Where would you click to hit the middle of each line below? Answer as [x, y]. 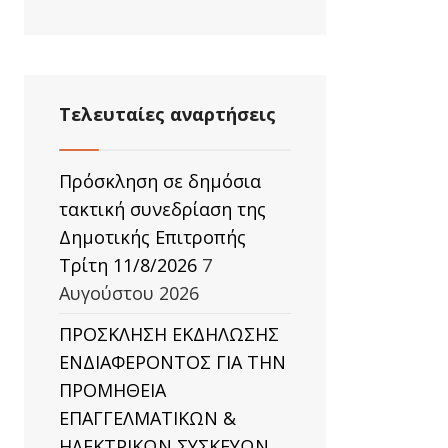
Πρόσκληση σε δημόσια [160, 181]
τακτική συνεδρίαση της [162, 209]
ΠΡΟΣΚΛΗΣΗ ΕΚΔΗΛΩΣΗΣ [169, 334]
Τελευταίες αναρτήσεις [167, 114]
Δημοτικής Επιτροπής [152, 237]
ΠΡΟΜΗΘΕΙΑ [112, 390]
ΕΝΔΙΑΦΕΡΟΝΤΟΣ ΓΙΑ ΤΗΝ [172, 362]
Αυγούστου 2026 [129, 293]
